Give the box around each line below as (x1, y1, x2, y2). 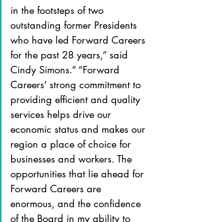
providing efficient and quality (10, 93, 143, 107)
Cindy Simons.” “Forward (10, 63, 122, 77)
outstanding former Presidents (10, 19, 140, 32)
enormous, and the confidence (10, 197, 144, 211)
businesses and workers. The (10, 153, 135, 166)
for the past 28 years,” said (10, 49, 131, 62)
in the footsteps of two (10, 4, 107, 17)
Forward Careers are (10, 182, 104, 196)
